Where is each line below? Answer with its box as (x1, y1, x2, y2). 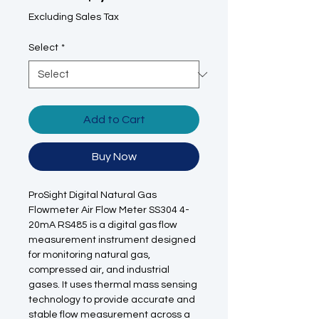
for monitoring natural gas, (28, 250, 150, 260)
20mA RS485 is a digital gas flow (28, 220, 177, 230)
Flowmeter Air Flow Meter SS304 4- (28, 205, 189, 215)
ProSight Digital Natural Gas (28, 190, 157, 200)
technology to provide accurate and (28, 295, 195, 305)
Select (28, 43, 58, 53)
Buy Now (91, 151, 137, 162)
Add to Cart (83, 114, 145, 125)
